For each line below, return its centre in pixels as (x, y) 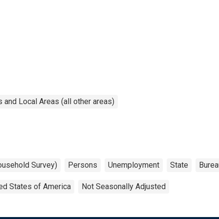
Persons (83, 165)
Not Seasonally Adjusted (124, 186)
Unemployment (134, 165)
